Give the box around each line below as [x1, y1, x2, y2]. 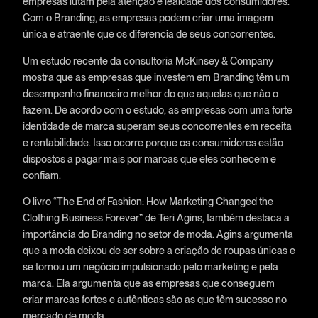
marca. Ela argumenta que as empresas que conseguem [22, 277, 275, 290]
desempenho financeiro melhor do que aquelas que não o [22, 87, 278, 99]
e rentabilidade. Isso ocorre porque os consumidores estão [22, 136, 283, 148]
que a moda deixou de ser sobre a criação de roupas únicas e [22, 244, 295, 257]
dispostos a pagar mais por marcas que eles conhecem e [22, 152, 276, 165]
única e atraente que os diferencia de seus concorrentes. [22, 28, 275, 40]
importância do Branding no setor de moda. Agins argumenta [22, 228, 293, 241]
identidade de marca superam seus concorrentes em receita [22, 119, 292, 132]
